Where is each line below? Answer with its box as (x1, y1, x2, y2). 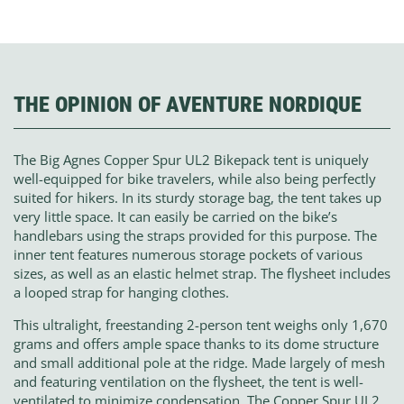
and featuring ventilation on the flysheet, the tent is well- (14, 372, 363, 390)
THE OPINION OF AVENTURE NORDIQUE (14, 91, 362, 117)
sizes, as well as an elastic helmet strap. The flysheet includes (14, 263, 390, 282)
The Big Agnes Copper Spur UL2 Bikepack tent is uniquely (14, 150, 369, 169)
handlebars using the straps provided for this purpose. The (14, 225, 377, 244)
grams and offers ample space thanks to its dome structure (14, 334, 379, 353)
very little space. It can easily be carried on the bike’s (14, 207, 337, 225)
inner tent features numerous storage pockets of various (14, 244, 363, 263)
